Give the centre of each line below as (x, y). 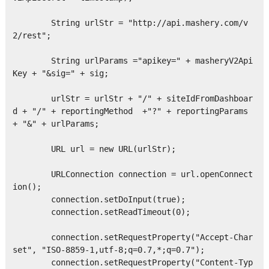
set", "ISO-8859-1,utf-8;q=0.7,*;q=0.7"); (108, 250)
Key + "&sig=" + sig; (60, 74)
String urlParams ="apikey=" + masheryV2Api (132, 61)
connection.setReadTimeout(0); (101, 212)
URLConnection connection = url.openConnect (132, 174)
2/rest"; (32, 36)
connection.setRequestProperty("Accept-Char (132, 237)
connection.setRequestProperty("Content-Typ (132, 263)
